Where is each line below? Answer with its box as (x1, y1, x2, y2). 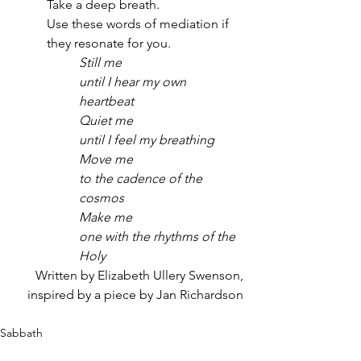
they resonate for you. (47, 35, 174, 51)
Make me (79, 210, 132, 225)
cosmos (79, 190, 124, 205)
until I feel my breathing (79, 132, 214, 147)
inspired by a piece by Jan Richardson (27, 287, 243, 302)
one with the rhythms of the (79, 229, 239, 244)
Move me (79, 151, 133, 167)
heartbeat (79, 93, 134, 109)
